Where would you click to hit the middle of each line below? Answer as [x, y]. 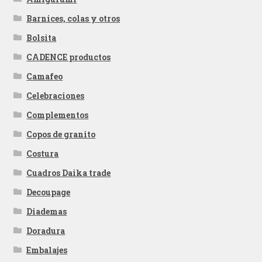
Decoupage [49, 192]
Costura [43, 153]
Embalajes [47, 250]
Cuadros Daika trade [69, 173]
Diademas [47, 211]
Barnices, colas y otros [73, 18]
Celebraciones [56, 95]
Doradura [46, 230]
